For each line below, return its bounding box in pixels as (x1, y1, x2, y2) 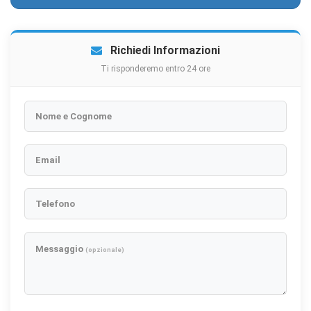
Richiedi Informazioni (108, 44, 220, 57)
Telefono (35, 198, 75, 209)
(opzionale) (85, 246, 124, 253)
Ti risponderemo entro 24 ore (101, 64, 210, 74)
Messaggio (35, 244, 85, 254)
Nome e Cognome (35, 110, 112, 121)
